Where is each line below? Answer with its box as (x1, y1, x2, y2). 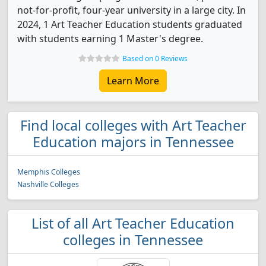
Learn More (107, 74, 159, 87)
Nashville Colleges (17, 179, 79, 189)
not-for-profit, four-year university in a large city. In (17, 4, 246, 17)
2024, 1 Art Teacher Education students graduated (17, 18, 242, 31)
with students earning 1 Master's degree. (17, 32, 203, 45)
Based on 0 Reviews (122, 53, 188, 64)
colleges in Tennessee (63, 230, 203, 249)
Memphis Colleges (17, 167, 80, 177)
